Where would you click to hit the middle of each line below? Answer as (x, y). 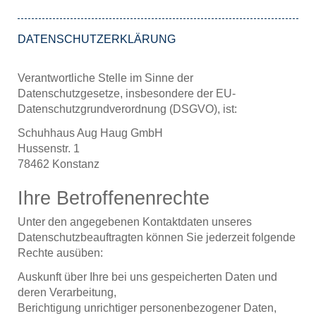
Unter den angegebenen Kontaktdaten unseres (135, 222)
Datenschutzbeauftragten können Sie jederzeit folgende (157, 238)
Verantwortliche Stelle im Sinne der (105, 78)
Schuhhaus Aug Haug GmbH (90, 133)
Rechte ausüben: (60, 253)
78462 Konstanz (59, 164)
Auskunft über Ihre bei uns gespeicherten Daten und (147, 277)
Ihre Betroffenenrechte (114, 199)
